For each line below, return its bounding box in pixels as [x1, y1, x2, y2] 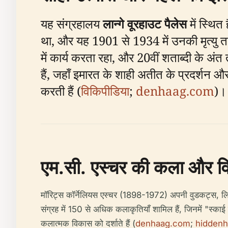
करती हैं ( [41, 82, 81, 99]
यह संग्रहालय [41, 15, 103, 32]
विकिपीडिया [81, 82, 129, 99]
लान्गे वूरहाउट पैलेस [103, 15, 187, 32]
